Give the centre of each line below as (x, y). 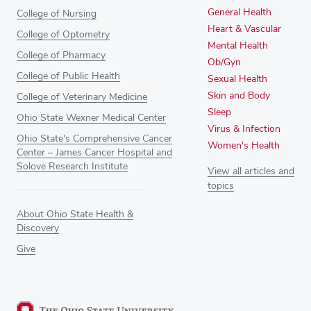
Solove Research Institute (72, 166)
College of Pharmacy (61, 55)
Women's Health (244, 145)
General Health (240, 12)
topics (221, 186)
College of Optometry (63, 34)
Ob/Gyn (225, 62)
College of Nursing (57, 14)
